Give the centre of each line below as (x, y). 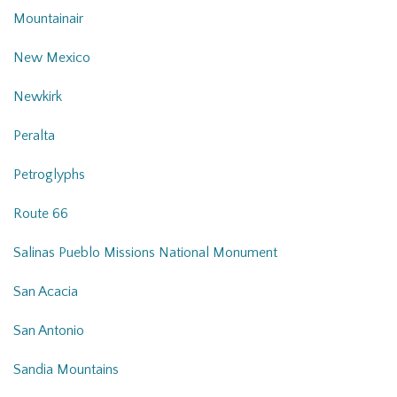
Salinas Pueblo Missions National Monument (145, 253)
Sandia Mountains (66, 370)
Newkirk (38, 97)
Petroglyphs (49, 175)
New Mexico (52, 58)
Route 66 (41, 214)
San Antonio (49, 331)
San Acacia (46, 292)
